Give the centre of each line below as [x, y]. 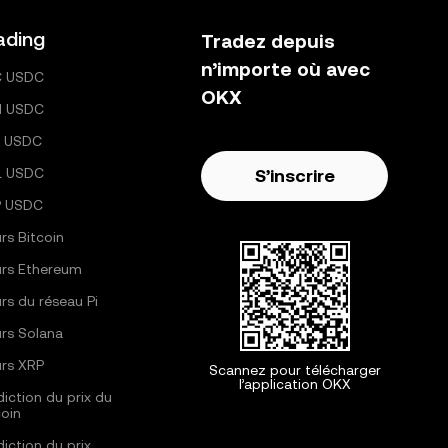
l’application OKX [294, 384]
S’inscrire [294, 175]
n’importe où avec [286, 69]
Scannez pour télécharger [294, 370]
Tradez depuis [268, 41]
